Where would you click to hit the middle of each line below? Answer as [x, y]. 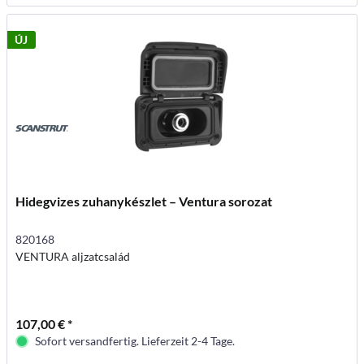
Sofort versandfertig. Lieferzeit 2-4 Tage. [135, 340]
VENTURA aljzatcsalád [73, 256]
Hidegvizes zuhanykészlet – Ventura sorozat [144, 201]
